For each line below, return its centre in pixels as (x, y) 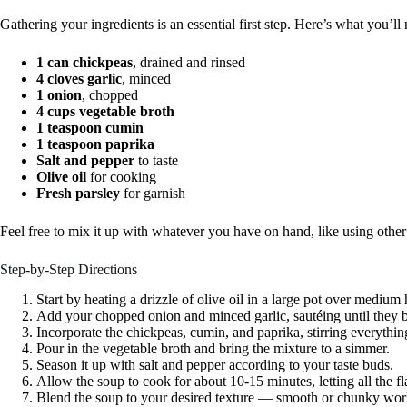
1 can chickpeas (84, 63)
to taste (156, 161)
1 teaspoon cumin (90, 128)
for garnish (153, 194)
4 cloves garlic (79, 79)
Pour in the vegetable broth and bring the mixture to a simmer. (213, 348)
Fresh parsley (78, 194)
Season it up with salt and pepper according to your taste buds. (215, 364)
